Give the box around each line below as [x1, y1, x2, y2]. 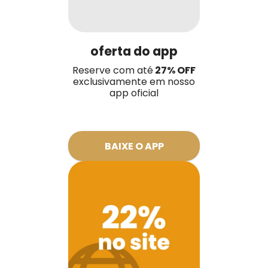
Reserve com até [72, 63, 153, 78]
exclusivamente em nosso [73, 75, 195, 89]
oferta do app [90, 42, 178, 60]
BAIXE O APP [104, 139, 164, 153]
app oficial [109, 86, 159, 100]
